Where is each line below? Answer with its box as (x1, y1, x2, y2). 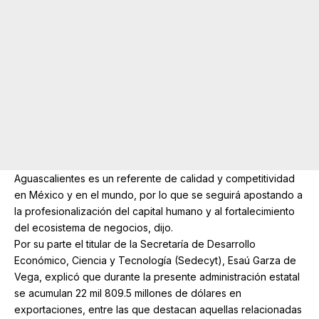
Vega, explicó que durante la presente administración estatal (14, 270, 300, 283)
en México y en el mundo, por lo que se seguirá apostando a (14, 188, 303, 201)
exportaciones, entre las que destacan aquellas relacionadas (14, 303, 302, 315)
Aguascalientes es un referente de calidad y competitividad (14, 172, 295, 184)
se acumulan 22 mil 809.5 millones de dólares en (14, 286, 241, 299)
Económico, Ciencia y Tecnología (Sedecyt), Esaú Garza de (14, 253, 296, 266)
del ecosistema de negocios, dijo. (14, 221, 173, 234)
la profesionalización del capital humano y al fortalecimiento (14, 204, 295, 217)
